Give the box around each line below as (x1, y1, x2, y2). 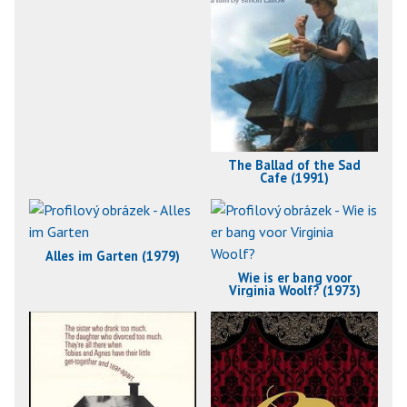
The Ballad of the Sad (228, 155, 361, 174)
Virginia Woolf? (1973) (228, 281, 361, 299)
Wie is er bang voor (237, 268, 352, 286)
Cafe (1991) (260, 168, 329, 186)
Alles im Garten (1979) (45, 246, 180, 264)
